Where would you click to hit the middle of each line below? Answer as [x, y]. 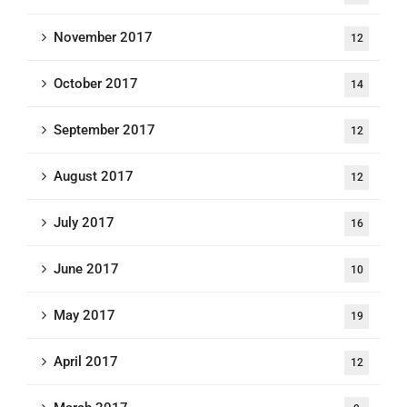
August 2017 [94, 176]
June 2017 [86, 269]
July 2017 [84, 223]
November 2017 [103, 37]
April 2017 [86, 362]
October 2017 [96, 84]
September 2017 [104, 130]
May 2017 [84, 315]
